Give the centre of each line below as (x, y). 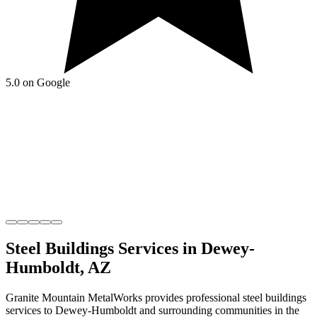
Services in (157, 248)
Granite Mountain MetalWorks (74, 297)
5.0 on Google (38, 82)
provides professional (192, 297)
